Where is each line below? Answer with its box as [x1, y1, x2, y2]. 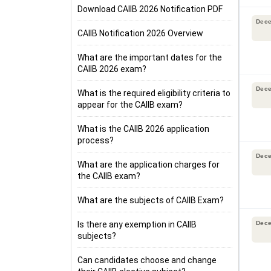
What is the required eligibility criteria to [77, 88, 230, 98]
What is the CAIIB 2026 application [77, 124, 209, 134]
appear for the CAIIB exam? [77, 100, 183, 109]
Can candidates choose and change [77, 255, 217, 265]
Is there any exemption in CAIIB [77, 220, 197, 229]
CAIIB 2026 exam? [77, 64, 146, 74]
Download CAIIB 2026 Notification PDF [77, 4, 223, 14]
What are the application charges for [77, 160, 220, 169]
